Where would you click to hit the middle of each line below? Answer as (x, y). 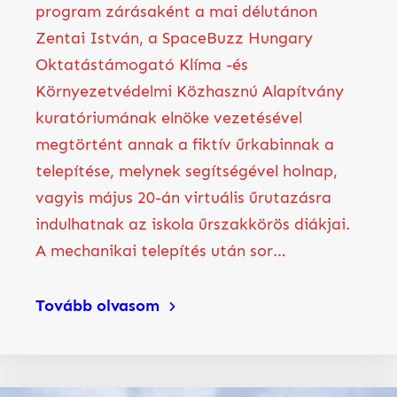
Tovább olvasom (97, 305)
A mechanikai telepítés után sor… (161, 250)
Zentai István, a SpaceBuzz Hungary (174, 38)
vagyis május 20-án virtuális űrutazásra (183, 197)
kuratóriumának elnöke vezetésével (169, 117)
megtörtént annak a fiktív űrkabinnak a (185, 144)
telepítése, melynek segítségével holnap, (187, 171)
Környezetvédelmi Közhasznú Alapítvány (190, 91)
